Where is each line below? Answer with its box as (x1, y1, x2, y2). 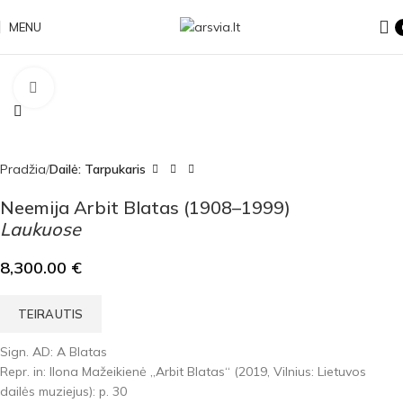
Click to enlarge (53, 80, 139, 95)
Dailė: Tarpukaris (49, 161, 146, 177)
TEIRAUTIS (18, 307, 84, 321)
